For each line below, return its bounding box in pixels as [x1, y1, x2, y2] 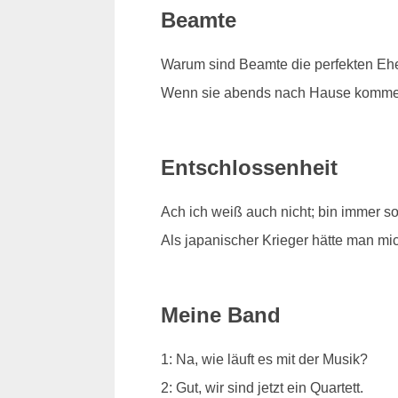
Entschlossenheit [160, 155, 338, 179]
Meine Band [160, 302, 281, 327]
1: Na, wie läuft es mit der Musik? [160, 351, 368, 367]
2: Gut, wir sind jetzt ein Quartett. [160, 379, 363, 395]
